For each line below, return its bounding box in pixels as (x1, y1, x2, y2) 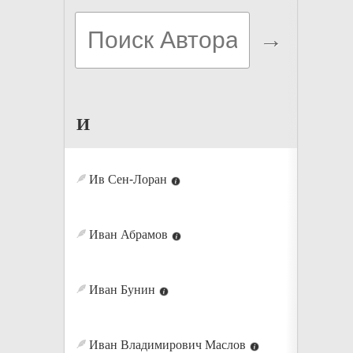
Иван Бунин (85, 282, 155, 297)
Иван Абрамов (85, 227, 168, 242)
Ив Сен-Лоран (85, 172, 167, 187)
